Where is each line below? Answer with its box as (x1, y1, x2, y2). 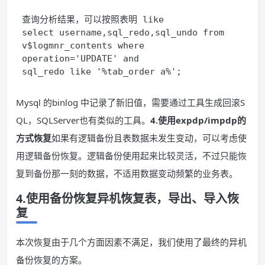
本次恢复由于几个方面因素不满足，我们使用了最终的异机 (16, 236, 247, 248)
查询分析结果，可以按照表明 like (22, 14, 164, 25)
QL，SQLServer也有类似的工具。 (16, 114, 150, 126)
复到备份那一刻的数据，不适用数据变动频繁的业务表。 (16, 167, 238, 179)
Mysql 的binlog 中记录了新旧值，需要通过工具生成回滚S (16, 96, 245, 108)
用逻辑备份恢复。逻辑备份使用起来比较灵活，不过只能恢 (16, 150, 247, 161)
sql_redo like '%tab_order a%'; (22, 66, 182, 77)
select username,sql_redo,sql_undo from (22, 27, 224, 38)
